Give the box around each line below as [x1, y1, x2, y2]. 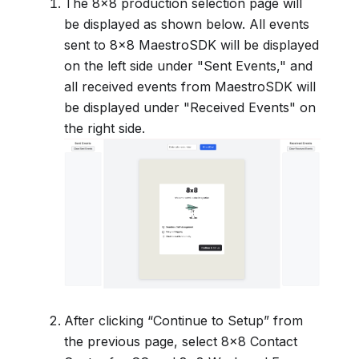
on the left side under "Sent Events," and [64, 58, 313, 75]
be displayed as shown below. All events [64, 16, 309, 33]
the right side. [64, 120, 145, 137]
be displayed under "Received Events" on [64, 99, 316, 116]
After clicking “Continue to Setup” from [64, 313, 303, 329]
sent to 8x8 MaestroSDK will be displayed [64, 37, 319, 54]
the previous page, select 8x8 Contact [64, 333, 297, 350]
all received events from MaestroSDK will [64, 79, 316, 95]
